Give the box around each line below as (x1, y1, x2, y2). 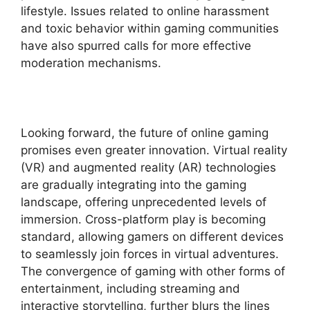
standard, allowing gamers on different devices (21, 229, 284, 244)
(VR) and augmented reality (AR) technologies (21, 160, 276, 174)
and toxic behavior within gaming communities (21, 21, 279, 35)
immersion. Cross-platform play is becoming (21, 212, 266, 226)
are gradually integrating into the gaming (21, 177, 246, 192)
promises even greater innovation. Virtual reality (21, 143, 287, 157)
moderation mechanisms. (21, 55, 161, 70)
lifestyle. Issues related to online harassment (21, 3, 269, 18)
